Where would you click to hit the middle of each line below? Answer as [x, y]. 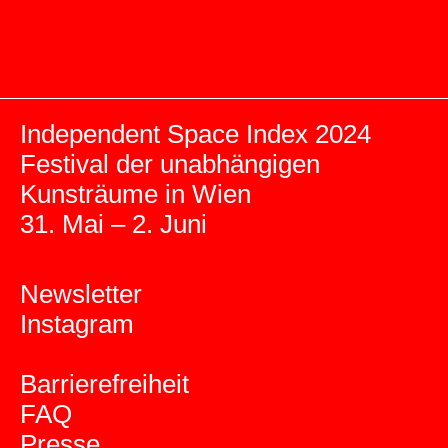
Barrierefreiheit [104, 384]
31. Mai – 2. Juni [113, 224]
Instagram [77, 324]
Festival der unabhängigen [170, 164]
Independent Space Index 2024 [195, 134]
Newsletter [81, 294]
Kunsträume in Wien [135, 194]
